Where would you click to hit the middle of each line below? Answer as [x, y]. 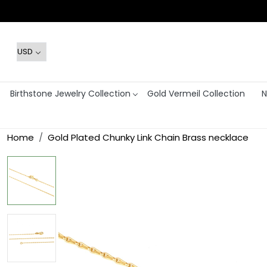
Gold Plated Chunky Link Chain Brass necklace [148, 138]
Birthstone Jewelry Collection [70, 93]
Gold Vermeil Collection [196, 93]
